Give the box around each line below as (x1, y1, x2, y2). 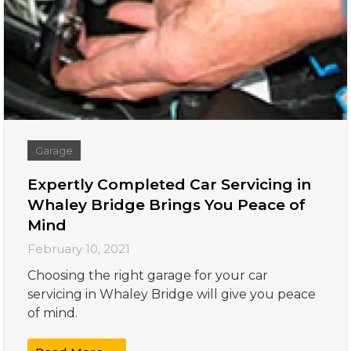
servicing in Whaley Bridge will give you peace (27, 287, 317, 302)
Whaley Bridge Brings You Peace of (27, 196, 306, 215)
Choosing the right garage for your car (27, 268, 269, 284)
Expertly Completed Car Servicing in (27, 175, 312, 194)
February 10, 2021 (27, 241, 131, 257)
